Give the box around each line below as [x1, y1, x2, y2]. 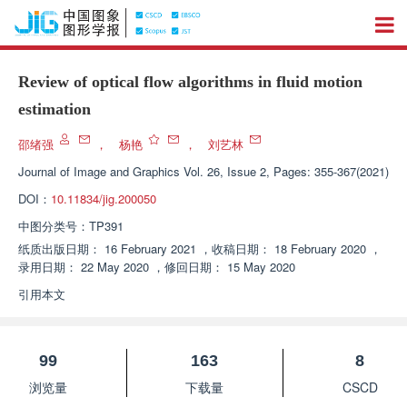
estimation [18, 100, 91, 118]
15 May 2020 [227, 258, 295, 275]
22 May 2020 [81, 258, 149, 275]
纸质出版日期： [18, 240, 101, 257]
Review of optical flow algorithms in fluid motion [18, 73, 362, 91]
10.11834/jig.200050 [51, 190, 156, 207]
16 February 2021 [104, 240, 196, 257]
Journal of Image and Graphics [18, 163, 180, 180]
